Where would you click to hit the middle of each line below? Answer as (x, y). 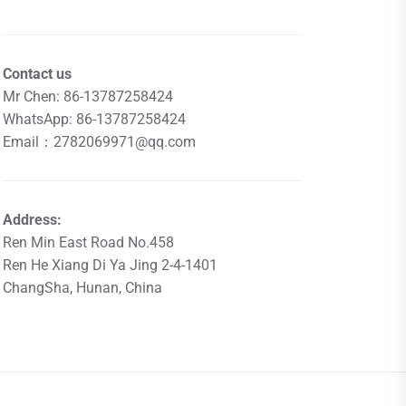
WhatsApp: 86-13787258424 (94, 119)
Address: (32, 220)
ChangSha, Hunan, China (82, 288)
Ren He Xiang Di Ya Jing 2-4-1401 (110, 265)
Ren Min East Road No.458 (88, 242)
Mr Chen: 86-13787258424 (88, 97)
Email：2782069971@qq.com (99, 142)
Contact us (37, 74)
